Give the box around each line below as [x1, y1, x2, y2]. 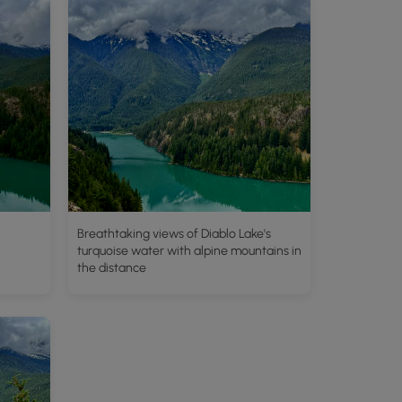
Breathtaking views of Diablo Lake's [77, 226, 271, 241]
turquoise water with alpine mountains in [77, 243, 301, 258]
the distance [77, 260, 146, 275]
